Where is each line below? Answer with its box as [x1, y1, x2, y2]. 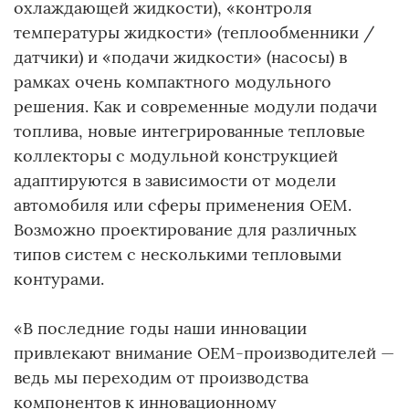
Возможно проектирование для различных [14, 219, 357, 241]
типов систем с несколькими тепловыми [14, 244, 341, 266]
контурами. [14, 268, 104, 290]
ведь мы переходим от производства [14, 367, 309, 389]
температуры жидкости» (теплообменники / [14, 22, 374, 44]
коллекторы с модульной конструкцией [14, 145, 338, 167]
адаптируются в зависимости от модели [14, 170, 336, 192]
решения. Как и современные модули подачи [14, 96, 377, 118]
